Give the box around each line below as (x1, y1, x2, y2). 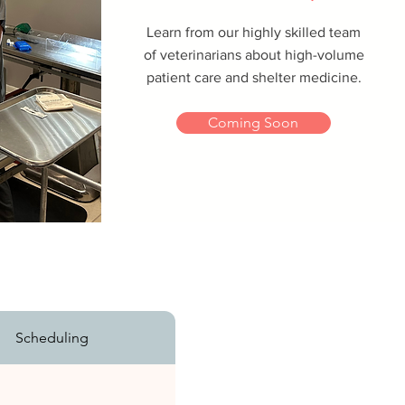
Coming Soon (208, 114, 298, 131)
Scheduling (14, 329, 89, 346)
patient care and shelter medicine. (146, 70, 362, 85)
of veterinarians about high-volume (143, 47, 364, 62)
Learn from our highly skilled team (146, 24, 361, 40)
